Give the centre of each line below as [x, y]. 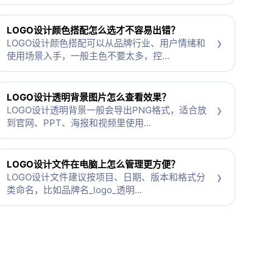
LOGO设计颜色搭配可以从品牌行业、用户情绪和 [106, 43]
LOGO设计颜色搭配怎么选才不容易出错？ [93, 30]
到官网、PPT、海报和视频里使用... [79, 123]
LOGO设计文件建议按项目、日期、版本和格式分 [106, 177]
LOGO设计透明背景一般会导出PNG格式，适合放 [106, 110]
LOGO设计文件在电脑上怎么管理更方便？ [93, 165]
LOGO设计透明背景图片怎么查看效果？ [88, 97]
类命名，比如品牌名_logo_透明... [74, 190]
